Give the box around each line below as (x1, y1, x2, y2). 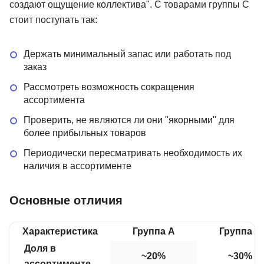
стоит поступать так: (9, 14, 97, 25)
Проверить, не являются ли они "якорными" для (24, 114, 235, 125)
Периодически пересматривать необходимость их (24, 147, 242, 158)
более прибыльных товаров (24, 127, 146, 138)
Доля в (24, 243, 56, 253)
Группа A (132, 226, 175, 236)
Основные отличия (9, 193, 123, 207)
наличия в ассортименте (24, 160, 131, 171)
